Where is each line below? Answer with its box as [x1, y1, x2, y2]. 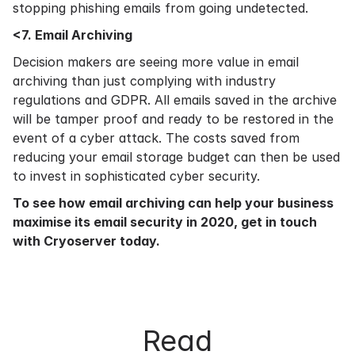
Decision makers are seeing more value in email [13, 54, 299, 70]
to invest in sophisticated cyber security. [13, 168, 260, 184]
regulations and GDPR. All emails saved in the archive [13, 92, 337, 108]
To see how [13, 195, 89, 211]
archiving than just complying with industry [13, 73, 276, 89]
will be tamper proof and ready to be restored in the [13, 111, 334, 127]
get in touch [241, 214, 317, 230]
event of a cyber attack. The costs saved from [13, 130, 300, 146]
